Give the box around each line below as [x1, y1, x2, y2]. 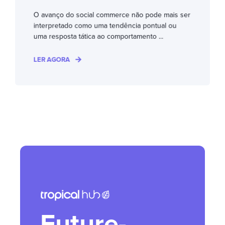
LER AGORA [33, 55, 70, 64]
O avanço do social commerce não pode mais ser [33, 10, 191, 19]
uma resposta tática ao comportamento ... [33, 32, 164, 41]
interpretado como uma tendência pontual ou [33, 21, 177, 30]
